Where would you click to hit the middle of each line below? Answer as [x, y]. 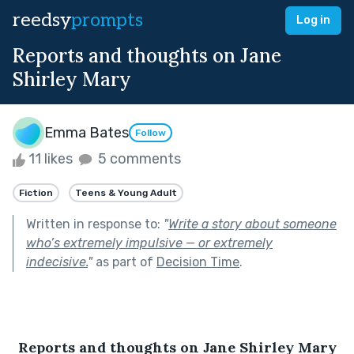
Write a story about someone [252, 224]
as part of [124, 262]
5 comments [138, 159]
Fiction [36, 192]
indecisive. [57, 262]
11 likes [51, 159]
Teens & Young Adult [126, 192]
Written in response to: [95, 224]
